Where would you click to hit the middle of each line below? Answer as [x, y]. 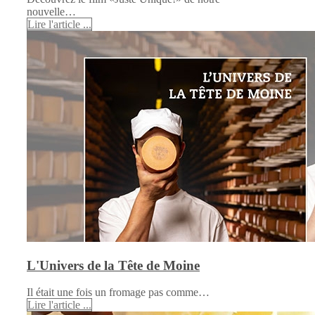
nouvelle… [51, 12]
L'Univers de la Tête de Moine [113, 265]
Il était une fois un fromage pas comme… [118, 292]
